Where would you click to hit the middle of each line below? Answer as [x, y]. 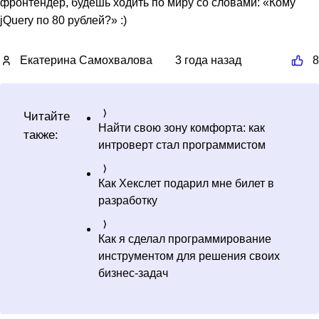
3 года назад [208, 61]
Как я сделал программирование [185, 239]
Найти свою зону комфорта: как [182, 128]
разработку [128, 201]
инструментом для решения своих [189, 256]
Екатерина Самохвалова [86, 61]
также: [41, 135]
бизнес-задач [133, 273]
